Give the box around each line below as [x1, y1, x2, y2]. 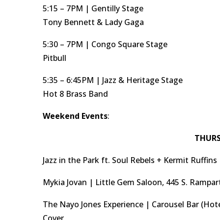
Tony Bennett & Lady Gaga [43, 17, 144, 27]
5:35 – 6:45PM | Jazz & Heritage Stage [43, 75, 183, 85]
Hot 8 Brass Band [43, 88, 108, 99]
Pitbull [43, 53, 66, 63]
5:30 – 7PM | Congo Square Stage [43, 39, 167, 50]
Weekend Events [43, 110, 108, 121]
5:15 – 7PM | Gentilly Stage [43, 3, 143, 14]
